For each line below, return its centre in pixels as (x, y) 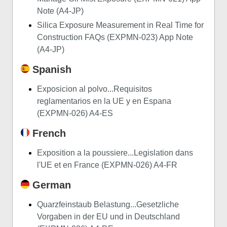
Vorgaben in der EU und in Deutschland (108, 217)
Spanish (50, 70)
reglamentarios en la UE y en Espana (104, 101)
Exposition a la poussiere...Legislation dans (115, 153)
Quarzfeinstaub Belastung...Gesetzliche (108, 205)
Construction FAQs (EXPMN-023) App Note (115, 37)
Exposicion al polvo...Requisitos (94, 89)
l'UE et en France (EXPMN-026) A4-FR (107, 165)
